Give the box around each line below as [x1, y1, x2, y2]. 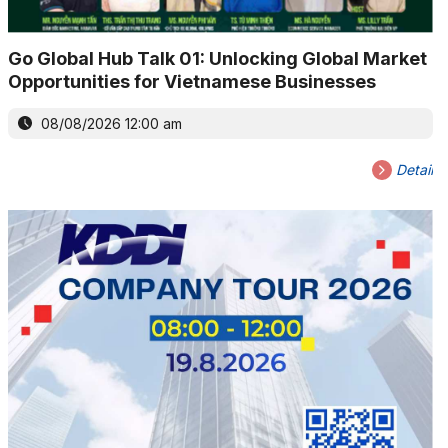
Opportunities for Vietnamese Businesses [7, 70, 376, 92]
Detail [391, 160, 433, 178]
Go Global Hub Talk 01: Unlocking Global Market [7, 47, 427, 69]
